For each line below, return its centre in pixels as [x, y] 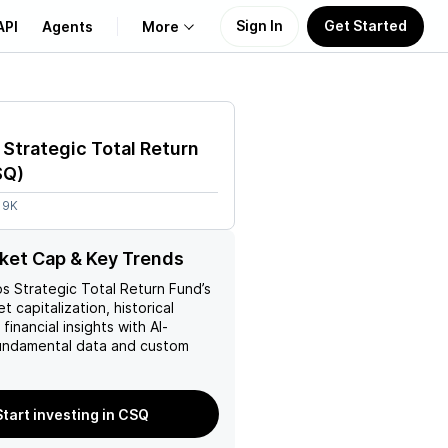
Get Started [365, 25]
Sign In [259, 25]
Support [59, 209]
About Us [63, 113]
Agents [67, 26]
